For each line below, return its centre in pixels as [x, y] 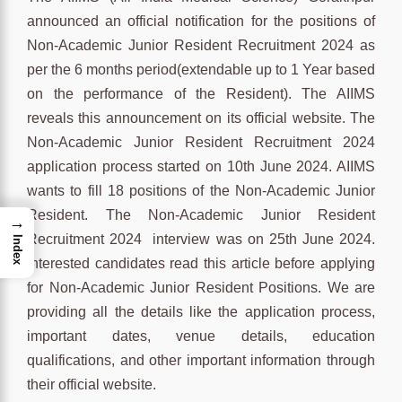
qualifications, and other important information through [201, 360]
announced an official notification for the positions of [201, 21]
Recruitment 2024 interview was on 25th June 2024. [201, 239]
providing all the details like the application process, [201, 311]
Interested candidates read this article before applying [201, 263]
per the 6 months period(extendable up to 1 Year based [201, 69]
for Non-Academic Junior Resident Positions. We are [201, 287]
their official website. [92, 384]
